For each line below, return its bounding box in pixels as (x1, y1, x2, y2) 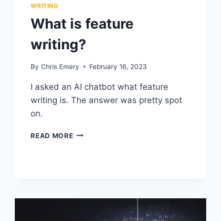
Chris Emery (40, 62, 79, 71)
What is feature (31, 15, 134, 33)
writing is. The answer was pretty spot (31, 95, 183, 105)
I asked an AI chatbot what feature (31, 81, 169, 92)
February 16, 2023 (89, 62, 147, 71)
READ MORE (31, 131, 74, 140)
